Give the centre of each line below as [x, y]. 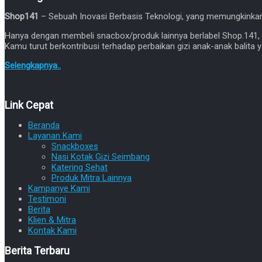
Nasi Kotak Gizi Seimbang [101, 156]
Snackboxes [75, 146]
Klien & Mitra [52, 220]
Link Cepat [29, 105]
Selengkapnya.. [33, 65]
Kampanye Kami [59, 188]
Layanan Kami [55, 135]
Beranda [44, 125]
